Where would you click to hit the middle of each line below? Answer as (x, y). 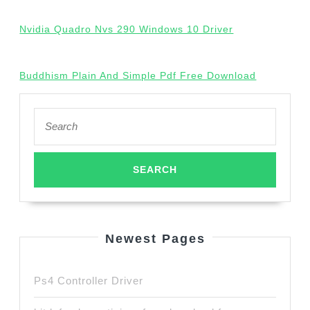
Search (49, 115)
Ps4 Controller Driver (89, 281)
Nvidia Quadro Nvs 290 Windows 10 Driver (127, 29)
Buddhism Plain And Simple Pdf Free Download (138, 76)
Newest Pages (155, 239)
